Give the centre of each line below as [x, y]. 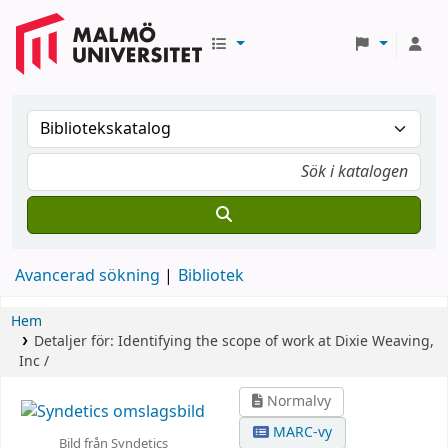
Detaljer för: [75, 341]
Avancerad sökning [87, 276]
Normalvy [297, 401]
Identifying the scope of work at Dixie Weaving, [275, 341]
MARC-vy [301, 432]
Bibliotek [211, 276]
